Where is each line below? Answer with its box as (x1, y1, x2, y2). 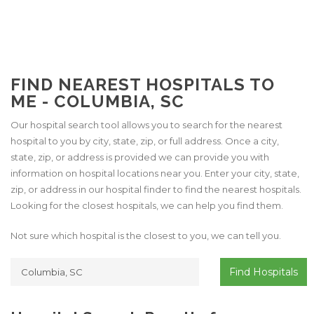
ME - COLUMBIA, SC (11, 91, 184, 111)
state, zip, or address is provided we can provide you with (11, 151, 269, 163)
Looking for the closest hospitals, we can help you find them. (11, 200, 283, 211)
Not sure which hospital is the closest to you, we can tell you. (11, 230, 281, 241)
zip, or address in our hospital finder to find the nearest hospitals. (11, 184, 301, 195)
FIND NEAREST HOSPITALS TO (11, 74, 275, 95)
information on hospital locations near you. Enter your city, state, (11, 168, 299, 179)
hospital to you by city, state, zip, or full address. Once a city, (11, 135, 279, 146)
